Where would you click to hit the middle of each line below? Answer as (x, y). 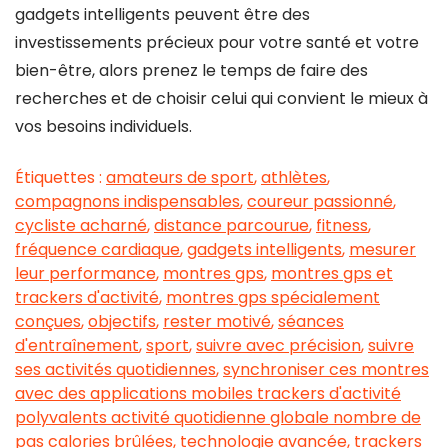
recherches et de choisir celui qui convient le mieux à (221, 98)
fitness (342, 225)
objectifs (122, 321)
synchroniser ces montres (326, 369)
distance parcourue (231, 225)
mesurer (382, 249)
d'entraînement (77, 345)
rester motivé (217, 321)
